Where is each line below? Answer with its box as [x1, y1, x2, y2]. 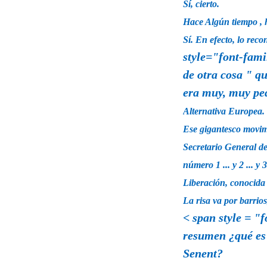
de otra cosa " [183, 67, 252, 81]
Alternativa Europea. [183, 105, 265, 116]
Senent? [183, 246, 223, 260]
